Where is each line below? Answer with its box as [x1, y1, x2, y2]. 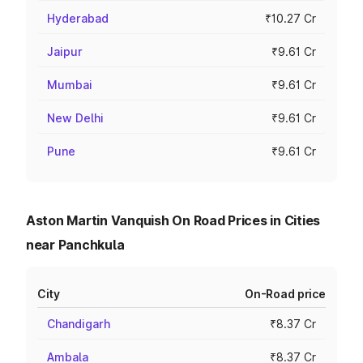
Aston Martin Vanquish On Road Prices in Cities [26, 212, 321, 228]
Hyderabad [47, 11, 109, 25]
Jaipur [47, 45, 83, 58]
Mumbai [47, 78, 92, 92]
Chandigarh [47, 317, 110, 331]
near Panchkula [26, 237, 125, 253]
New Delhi [47, 111, 104, 125]
